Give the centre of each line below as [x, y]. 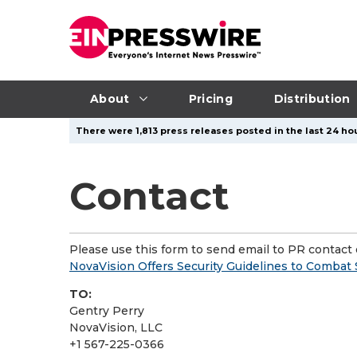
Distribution [312, 98]
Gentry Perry [107, 311]
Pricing [210, 98]
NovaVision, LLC [116, 328]
